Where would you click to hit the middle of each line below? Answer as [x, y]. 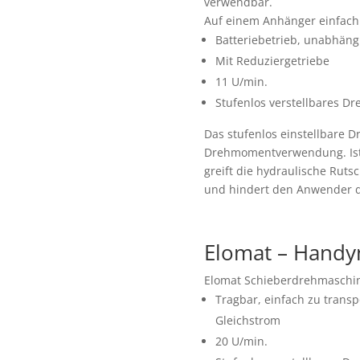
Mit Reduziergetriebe [272, 61]
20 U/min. [241, 341]
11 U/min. [241, 82]
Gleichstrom [247, 320]
